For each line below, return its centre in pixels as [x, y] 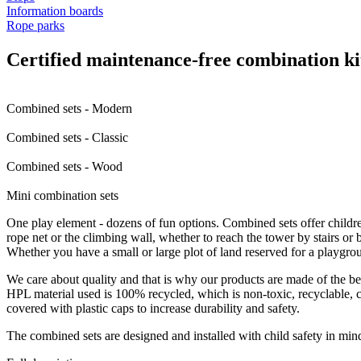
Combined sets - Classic [67, 137]
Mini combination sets [62, 195]
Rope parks [35, 25]
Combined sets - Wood [64, 166]
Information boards [55, 10]
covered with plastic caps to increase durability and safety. [153, 308]
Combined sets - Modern [69, 108]
